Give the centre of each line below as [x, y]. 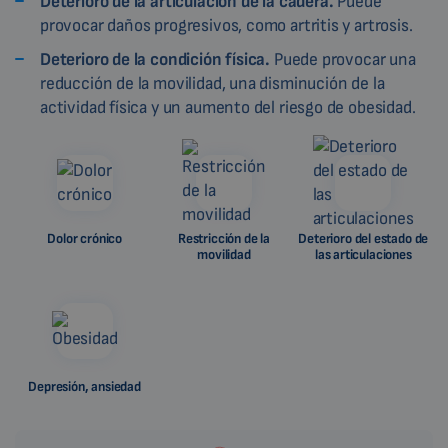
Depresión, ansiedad [84, 387]
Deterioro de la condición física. [155, 60]
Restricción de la [224, 239]
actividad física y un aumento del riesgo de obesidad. [228, 108]
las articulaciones [363, 255]
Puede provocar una [343, 60]
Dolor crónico [84, 239]
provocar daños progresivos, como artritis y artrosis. [226, 26]
